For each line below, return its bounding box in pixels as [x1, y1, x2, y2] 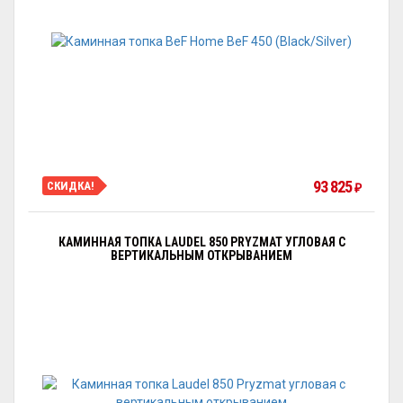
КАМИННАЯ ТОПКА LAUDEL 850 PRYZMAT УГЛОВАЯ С [58, 235, 345, 249]
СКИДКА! [47, 178, 94, 193]
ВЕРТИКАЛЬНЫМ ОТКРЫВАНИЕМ [111, 248, 292, 263]
